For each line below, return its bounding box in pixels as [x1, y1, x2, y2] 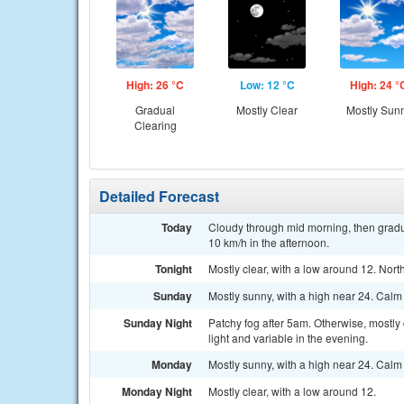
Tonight [155, 261, 192, 277]
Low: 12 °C [239, 77, 295, 93]
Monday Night [122, 383, 192, 399]
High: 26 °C [126, 77, 184, 93]
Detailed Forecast [99, 186, 219, 207]
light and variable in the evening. [208, 330, 368, 345]
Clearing [133, 117, 177, 133]
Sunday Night [124, 315, 192, 331]
